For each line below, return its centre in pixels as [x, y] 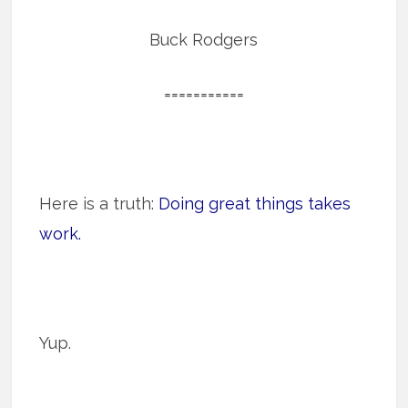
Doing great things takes [255, 204]
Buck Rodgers [204, 40]
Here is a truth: [99, 204]
